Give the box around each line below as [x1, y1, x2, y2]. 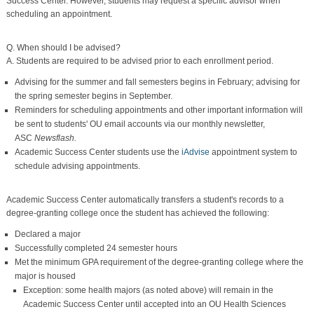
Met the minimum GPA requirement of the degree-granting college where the [15, 257, 303, 267]
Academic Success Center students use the [15, 146, 182, 157]
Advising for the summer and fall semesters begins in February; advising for [15, 76, 300, 87]
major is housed [15, 271, 76, 281]
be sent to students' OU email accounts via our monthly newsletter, [15, 118, 265, 129]
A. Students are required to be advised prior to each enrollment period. [6, 55, 273, 66]
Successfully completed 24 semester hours [15, 243, 177, 253]
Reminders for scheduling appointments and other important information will [15, 104, 303, 115]
